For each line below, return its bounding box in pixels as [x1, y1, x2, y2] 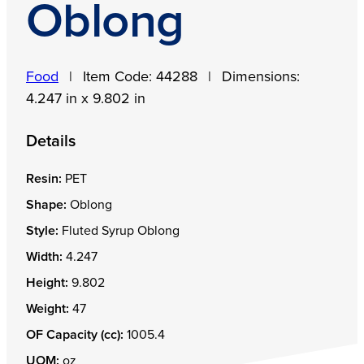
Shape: [26, 198, 67, 212]
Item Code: [83, 70, 156, 85]
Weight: [26, 302, 69, 316]
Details [26, 133, 76, 150]
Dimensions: [222, 70, 300, 85]
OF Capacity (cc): [26, 328, 123, 342]
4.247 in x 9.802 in [26, 92, 145, 107]
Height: [26, 276, 68, 290]
